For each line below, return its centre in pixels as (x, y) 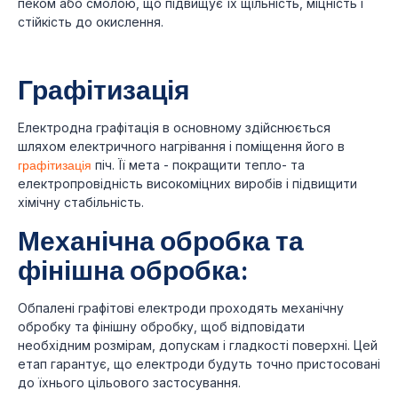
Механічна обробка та (161, 240)
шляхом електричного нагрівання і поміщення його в (181, 147)
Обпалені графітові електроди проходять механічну (181, 308)
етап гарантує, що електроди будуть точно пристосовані (199, 364)
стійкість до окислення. (91, 21)
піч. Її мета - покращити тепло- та (198, 165)
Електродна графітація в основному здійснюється (174, 128)
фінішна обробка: (133, 270)
